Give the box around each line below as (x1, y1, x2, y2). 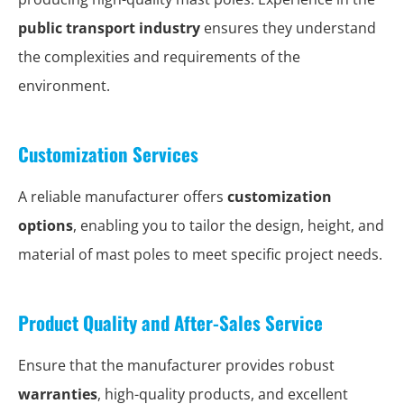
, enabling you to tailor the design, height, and (73, 216, 384, 235)
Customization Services (18, 140, 198, 168)
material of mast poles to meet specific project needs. (18, 244, 382, 264)
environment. (18, 76, 110, 96)
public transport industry (18, 18, 200, 38)
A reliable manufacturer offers (18, 187, 227, 207)
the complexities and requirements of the (18, 47, 300, 67)
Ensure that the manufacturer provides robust (18, 355, 335, 375)
